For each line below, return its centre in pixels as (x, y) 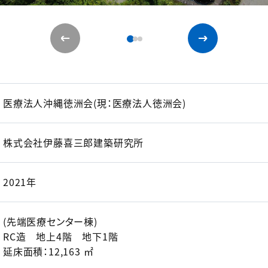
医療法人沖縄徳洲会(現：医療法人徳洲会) (95, 103)
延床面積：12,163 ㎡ (48, 251)
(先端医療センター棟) (50, 221)
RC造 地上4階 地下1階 (61, 236)
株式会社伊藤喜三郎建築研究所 (74, 142)
